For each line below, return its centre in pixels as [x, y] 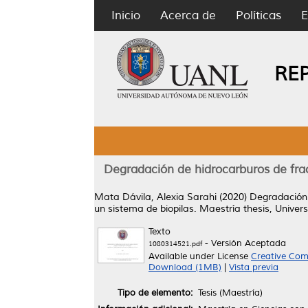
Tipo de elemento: [155, 293]
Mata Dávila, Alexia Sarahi [155, 197]
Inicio [126, 15]
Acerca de [188, 15]
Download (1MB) [185, 267]
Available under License [200, 256]
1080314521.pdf [175, 244]
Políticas [258, 15]
